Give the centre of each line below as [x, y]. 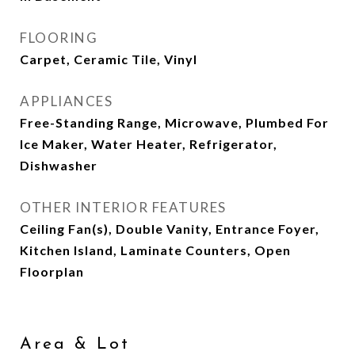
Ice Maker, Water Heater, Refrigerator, [149, 144]
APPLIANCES [66, 101]
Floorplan [52, 271]
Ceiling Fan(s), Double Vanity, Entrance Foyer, [170, 229]
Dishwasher [59, 165]
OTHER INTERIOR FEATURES [123, 207]
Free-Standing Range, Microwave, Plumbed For [174, 122]
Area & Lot [75, 344]
